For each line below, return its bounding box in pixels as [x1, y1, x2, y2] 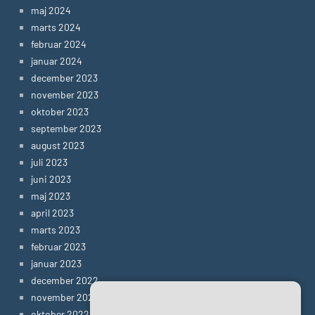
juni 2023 [31, 172, 71, 185]
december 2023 [31, 71, 98, 84]
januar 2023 [31, 257, 82, 269]
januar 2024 [31, 54, 82, 67]
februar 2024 [31, 37, 86, 50]
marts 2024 [31, 20, 81, 33]
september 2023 [31, 122, 101, 134]
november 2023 [31, 88, 98, 101]
